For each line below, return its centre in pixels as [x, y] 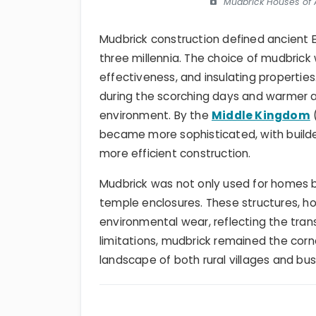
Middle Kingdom [261, 116]
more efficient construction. [175, 154]
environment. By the [156, 116]
